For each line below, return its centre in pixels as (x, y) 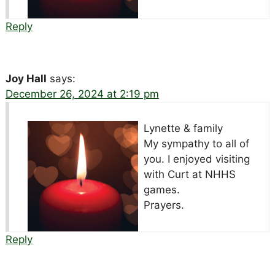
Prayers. (164, 205)
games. (161, 190)
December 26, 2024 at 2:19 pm (82, 94)
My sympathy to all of (196, 144)
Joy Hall (26, 79)
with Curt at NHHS (189, 175)
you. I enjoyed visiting (196, 159)
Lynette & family (183, 129)
